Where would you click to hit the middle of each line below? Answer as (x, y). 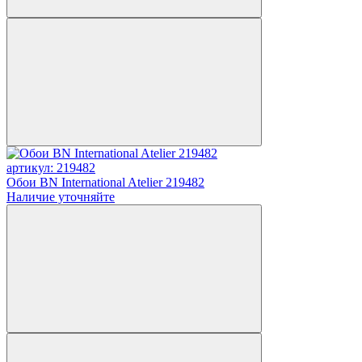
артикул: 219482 (51, 167)
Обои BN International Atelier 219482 (105, 182)
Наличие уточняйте (61, 196)
